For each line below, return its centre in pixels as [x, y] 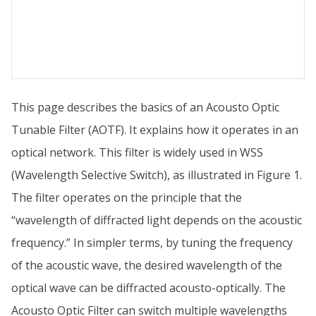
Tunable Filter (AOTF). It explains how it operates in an [155, 130]
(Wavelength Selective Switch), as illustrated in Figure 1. [157, 175]
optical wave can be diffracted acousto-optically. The [148, 288]
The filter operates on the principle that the [127, 197]
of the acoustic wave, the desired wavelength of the [147, 265]
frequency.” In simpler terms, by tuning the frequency [152, 243]
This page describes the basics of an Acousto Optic [145, 107]
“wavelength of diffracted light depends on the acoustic [157, 220]
